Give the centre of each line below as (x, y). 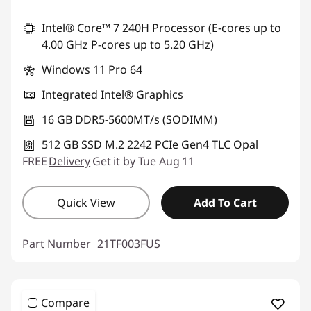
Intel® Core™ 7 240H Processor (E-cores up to (161, 28)
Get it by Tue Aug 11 (143, 161)
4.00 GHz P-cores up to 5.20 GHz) (128, 45)
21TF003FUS (129, 244)
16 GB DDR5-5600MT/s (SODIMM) (129, 120)
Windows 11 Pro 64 (92, 70)
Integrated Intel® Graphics (112, 95)
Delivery (70, 161)
